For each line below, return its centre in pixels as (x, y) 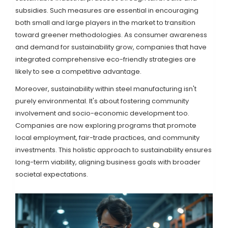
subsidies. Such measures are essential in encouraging (107, 10)
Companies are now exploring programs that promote (106, 125)
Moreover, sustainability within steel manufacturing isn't (106, 89)
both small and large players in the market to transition (105, 22)
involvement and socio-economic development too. (102, 113)
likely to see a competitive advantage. (78, 71)
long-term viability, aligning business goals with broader (108, 162)
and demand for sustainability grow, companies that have (111, 47)
